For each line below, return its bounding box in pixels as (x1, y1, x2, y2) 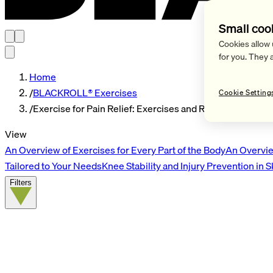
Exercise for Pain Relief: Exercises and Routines (33, 100, 237, 116)
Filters (10, 177, 32, 187)
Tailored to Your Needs (5, 157, 102, 174)
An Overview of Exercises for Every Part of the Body (5, 141, 225, 158)
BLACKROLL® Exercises (33, 84, 137, 101)
